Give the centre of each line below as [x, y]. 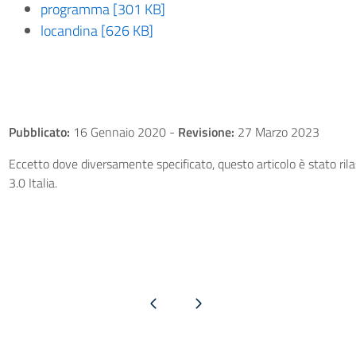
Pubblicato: [39, 132]
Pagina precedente [153, 302]
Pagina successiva [198, 302]
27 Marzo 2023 [277, 132]
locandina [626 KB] [97, 31]
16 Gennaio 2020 [119, 132]
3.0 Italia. [33, 183]
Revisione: [206, 132]
